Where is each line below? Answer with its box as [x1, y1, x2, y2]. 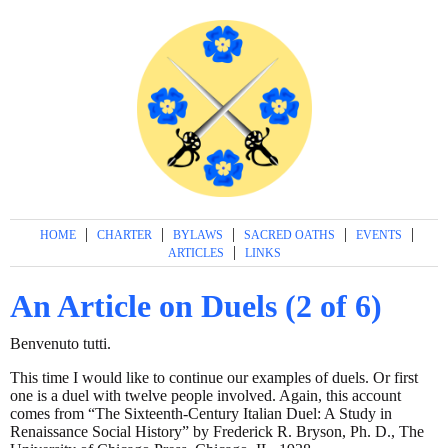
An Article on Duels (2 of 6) [10, 288, 382, 325]
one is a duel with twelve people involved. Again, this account [10, 387, 401, 405]
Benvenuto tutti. [10, 335, 111, 353]
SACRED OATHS [243, 227, 335, 242]
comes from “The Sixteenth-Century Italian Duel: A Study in [10, 405, 392, 423]
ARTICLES [167, 245, 224, 260]
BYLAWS [172, 227, 223, 242]
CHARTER [96, 227, 152, 242]
